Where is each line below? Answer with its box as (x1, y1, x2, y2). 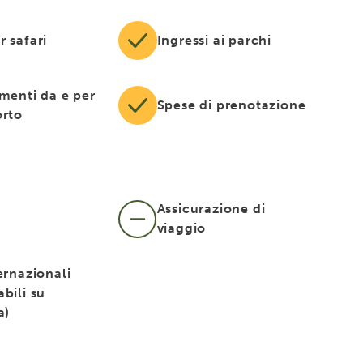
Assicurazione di (156, 201, 266, 216)
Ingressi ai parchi (156, 32, 272, 48)
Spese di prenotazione (156, 97, 306, 113)
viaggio (156, 220, 207, 236)
